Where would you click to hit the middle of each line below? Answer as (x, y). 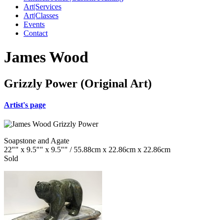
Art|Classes (41, 15)
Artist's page (25, 105)
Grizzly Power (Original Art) (78, 83)
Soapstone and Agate (37, 141)
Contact (36, 33)
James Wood (46, 57)
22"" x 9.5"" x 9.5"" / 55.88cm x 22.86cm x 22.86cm (87, 150)
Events (34, 24)
